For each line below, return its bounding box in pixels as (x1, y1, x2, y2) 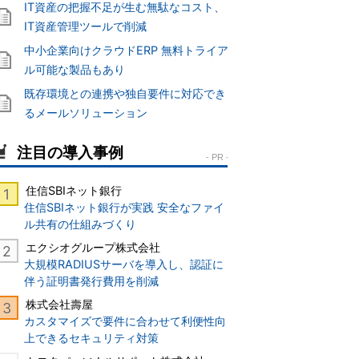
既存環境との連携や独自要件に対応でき (24, 87, 226, 101)
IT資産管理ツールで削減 (24, 19, 147, 34)
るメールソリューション (24, 106, 147, 120)
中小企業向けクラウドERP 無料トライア (24, 43, 228, 58)
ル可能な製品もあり (24, 63, 125, 77)
